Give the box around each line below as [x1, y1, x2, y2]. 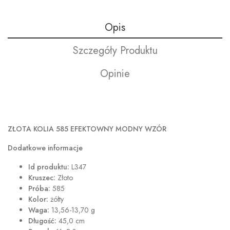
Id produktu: [28, 162, 69, 172]
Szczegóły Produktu [72, 43, 158, 58]
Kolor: [28, 194, 48, 204]
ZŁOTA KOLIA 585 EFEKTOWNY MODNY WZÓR [8, 124, 166, 134]
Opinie [100, 66, 130, 81]
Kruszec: [28, 172, 55, 183]
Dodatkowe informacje [8, 143, 83, 153]
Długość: [28, 216, 56, 226]
